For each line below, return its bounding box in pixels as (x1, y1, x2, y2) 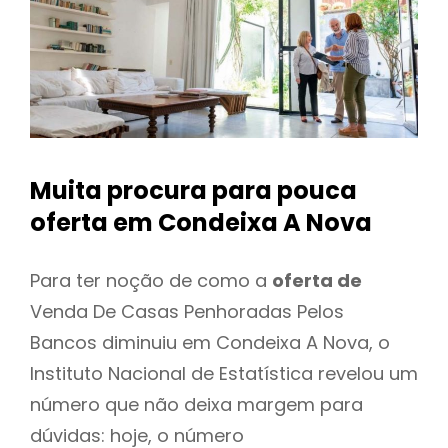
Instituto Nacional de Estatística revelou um (30, 360, 418, 386)
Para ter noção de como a (30, 267, 272, 293)
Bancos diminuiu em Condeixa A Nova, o (30, 329, 390, 355)
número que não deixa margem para (30, 391, 363, 417)
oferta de (272, 267, 362, 293)
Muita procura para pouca (30, 174, 357, 208)
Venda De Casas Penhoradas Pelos (30, 298, 344, 324)
